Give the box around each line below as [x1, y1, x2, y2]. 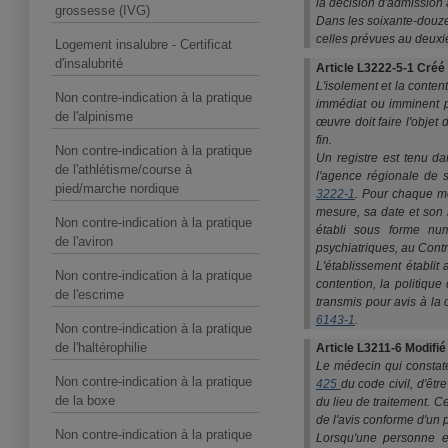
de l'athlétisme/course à [55, 162, 192, 177]
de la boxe [55, 393, 115, 408]
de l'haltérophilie [55, 340, 147, 355]
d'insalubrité [55, 56, 123, 71]
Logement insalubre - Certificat [55, 37, 232, 52]
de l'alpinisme [55, 109, 133, 124]
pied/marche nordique [55, 181, 179, 196]
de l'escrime [55, 287, 124, 302]
